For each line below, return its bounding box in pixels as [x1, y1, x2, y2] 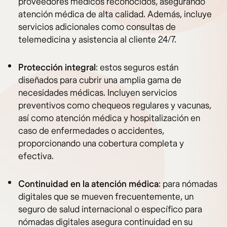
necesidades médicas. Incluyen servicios [18, 87, 177, 99]
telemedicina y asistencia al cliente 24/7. [18, 34, 176, 46]
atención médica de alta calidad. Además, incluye [18, 9, 212, 21]
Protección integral [18, 62, 96, 74]
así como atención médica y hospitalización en [18, 112, 200, 125]
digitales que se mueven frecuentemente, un [18, 191, 194, 203]
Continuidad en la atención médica [18, 178, 159, 191]
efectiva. [18, 150, 54, 163]
